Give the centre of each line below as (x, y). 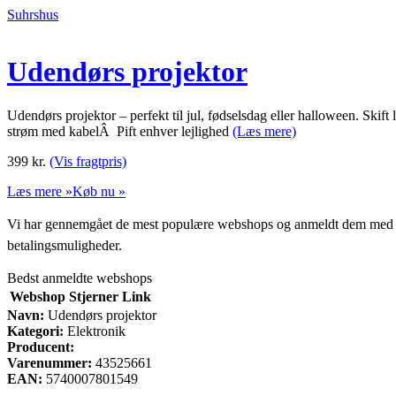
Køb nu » (99, 191)
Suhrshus (33, 15)
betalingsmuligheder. (65, 245)
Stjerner (94, 296)
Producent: (41, 346)
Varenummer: (49, 362)
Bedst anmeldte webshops (80, 278)
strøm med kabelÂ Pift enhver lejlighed (120, 131)
